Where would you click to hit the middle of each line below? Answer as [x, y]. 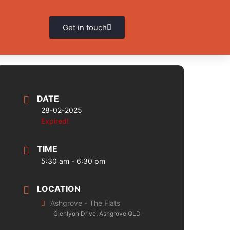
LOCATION [59, 189]
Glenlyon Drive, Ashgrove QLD [97, 213]
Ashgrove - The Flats [85, 203]
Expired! [55, 121]
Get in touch [84, 27]
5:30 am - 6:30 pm [73, 161]
